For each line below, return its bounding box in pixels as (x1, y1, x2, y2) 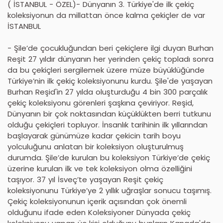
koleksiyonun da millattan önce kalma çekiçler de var (7, 9, 205, 20)
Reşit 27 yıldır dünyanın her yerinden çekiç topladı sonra (7, 53, 214, 64)
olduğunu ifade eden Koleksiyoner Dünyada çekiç (7, 207, 191, 218)
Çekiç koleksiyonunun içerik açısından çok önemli (7, 196, 187, 207)
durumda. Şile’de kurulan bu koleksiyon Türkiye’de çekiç (7, 152, 210, 163)
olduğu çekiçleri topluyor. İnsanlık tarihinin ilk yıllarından (7, 119, 208, 130)
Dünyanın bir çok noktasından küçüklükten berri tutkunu (7, 108, 211, 119)
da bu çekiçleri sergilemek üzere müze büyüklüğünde (7, 64, 205, 75)
